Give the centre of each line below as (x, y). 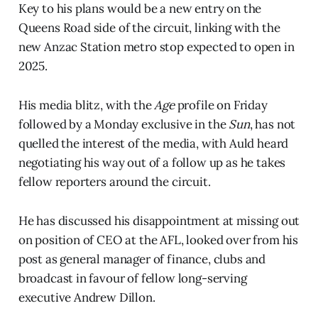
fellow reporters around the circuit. (114, 181)
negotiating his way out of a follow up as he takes (152, 162)
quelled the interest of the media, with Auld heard (153, 143)
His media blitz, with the (86, 105)
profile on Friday (221, 105)
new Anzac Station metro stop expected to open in (156, 46)
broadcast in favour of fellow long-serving (132, 278)
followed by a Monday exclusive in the (124, 124)
